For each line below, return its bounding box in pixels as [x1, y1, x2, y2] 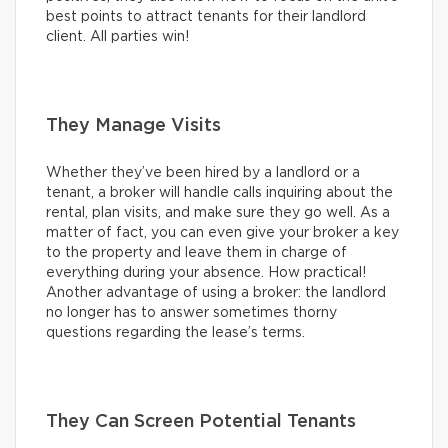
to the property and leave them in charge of [46, 245, 347, 260]
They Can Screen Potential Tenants [46, 412, 356, 431]
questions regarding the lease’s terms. [46, 325, 305, 340]
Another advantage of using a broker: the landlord [46, 285, 386, 300]
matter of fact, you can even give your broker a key [46, 225, 399, 240]
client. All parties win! [46, 29, 189, 44]
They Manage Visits [46, 116, 221, 135]
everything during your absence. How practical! [46, 265, 366, 280]
